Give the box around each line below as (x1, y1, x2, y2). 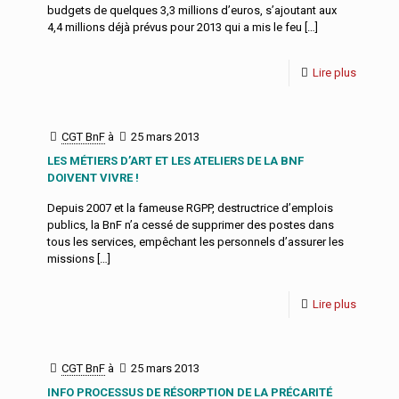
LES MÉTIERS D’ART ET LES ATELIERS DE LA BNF (47, 154, 304, 167)
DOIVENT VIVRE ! (47, 171, 139, 184)
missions (47, 252, 94, 265)
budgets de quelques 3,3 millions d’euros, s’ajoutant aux (47, 4, 337, 17)
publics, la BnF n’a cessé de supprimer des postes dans (47, 218, 334, 232)
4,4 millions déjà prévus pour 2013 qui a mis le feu (47, 20, 302, 34)
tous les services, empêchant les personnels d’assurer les (47, 235, 344, 248)
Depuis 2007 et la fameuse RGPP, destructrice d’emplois (47, 201, 333, 215)
